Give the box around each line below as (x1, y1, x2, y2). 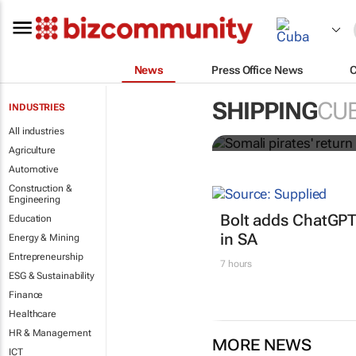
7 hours (219, 258, 253, 270)
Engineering (9, 194, 60, 205)
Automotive (9, 164, 59, 175)
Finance (9, 289, 44, 300)
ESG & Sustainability (9, 270, 95, 281)
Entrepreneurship (9, 251, 83, 262)
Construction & (9, 183, 72, 194)
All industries (9, 126, 64, 137)
